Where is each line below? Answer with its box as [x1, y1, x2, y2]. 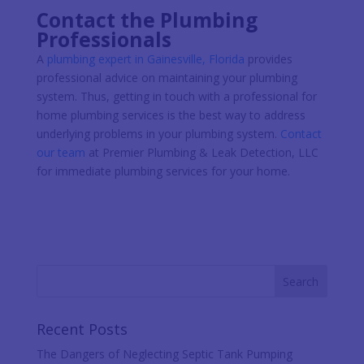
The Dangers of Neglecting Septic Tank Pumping [36, 345, 292, 362]
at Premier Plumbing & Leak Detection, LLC [84, 144, 318, 160]
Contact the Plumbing [36, 6, 258, 33]
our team [36, 144, 85, 160]
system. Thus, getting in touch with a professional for [36, 88, 317, 104]
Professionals [36, 25, 171, 53]
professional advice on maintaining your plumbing [36, 69, 297, 85]
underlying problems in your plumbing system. [36, 125, 280, 141]
